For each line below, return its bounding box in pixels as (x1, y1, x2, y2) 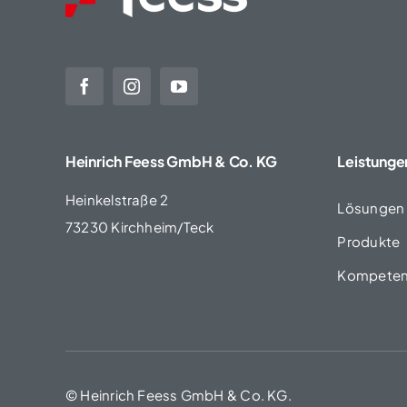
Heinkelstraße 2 (65, 191, 169, 208)
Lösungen (337, 199, 405, 216)
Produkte (337, 233, 401, 250)
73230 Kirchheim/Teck (65, 218, 214, 235)
